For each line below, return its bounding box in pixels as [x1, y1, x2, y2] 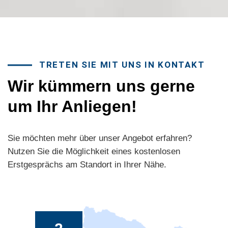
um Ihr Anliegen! [8, 97, 137, 116]
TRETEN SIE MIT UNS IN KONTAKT [39, 60, 205, 70]
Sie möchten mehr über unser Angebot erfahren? [8, 133, 192, 144]
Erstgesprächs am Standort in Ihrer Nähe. [8, 160, 166, 170]
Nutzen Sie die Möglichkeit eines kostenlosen [8, 147, 180, 157]
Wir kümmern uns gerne [8, 77, 195, 96]
